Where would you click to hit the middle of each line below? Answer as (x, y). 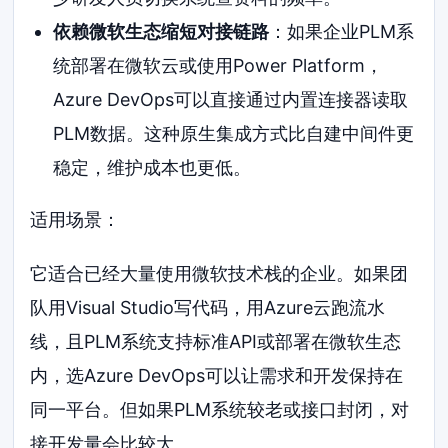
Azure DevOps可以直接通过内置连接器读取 (230, 100)
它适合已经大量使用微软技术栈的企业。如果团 (219, 273)
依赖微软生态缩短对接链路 (160, 32)
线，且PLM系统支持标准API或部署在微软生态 (216, 341)
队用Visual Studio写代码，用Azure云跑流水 (208, 307)
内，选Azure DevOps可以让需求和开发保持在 (217, 375)
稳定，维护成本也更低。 (151, 168)
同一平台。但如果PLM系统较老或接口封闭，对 (220, 409)
